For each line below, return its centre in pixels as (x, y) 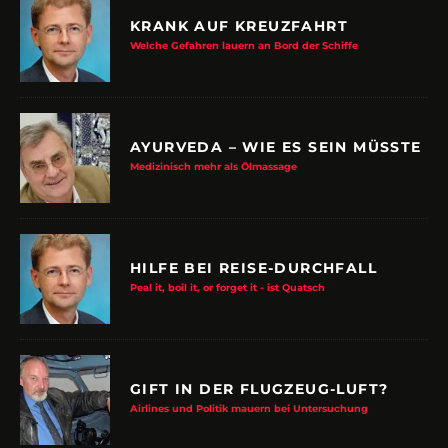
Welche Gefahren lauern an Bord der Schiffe (244, 25)
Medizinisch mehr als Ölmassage (213, 146)
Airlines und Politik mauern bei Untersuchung (249, 388)
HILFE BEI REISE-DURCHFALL (253, 247)
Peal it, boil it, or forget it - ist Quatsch (227, 267)
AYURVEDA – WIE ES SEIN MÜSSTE (276, 126)
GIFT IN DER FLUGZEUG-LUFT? (259, 368)
